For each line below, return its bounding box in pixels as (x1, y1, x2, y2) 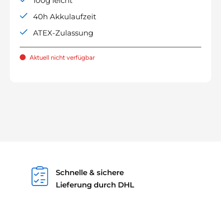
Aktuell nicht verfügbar (30, 53, 95, 61)
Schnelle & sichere (55, 167, 124, 177)
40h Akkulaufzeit (33, 12, 97, 21)
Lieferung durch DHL (55, 180, 134, 189)
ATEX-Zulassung (33, 28, 94, 37)
